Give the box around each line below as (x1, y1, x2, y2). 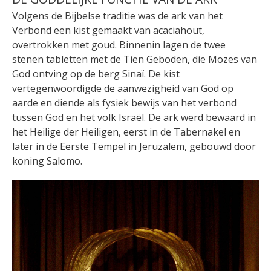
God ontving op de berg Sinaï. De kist (12, 67, 180, 80)
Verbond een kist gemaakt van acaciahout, (12, 23, 204, 37)
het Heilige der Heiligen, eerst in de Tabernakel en (12, 125, 240, 139)
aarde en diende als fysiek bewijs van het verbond (12, 96, 237, 109)
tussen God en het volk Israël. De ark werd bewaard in (12, 110, 256, 124)
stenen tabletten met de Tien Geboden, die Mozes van (12, 52, 257, 66)
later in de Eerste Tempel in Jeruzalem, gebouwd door (12, 139, 256, 153)
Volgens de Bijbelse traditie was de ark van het (12, 8, 223, 22)
